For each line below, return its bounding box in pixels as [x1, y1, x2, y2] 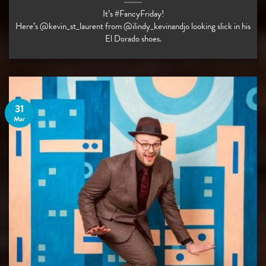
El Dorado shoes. [104, 32, 161, 46]
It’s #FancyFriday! [102, 7, 164, 21]
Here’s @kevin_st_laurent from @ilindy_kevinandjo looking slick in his [15, 20, 251, 33]
